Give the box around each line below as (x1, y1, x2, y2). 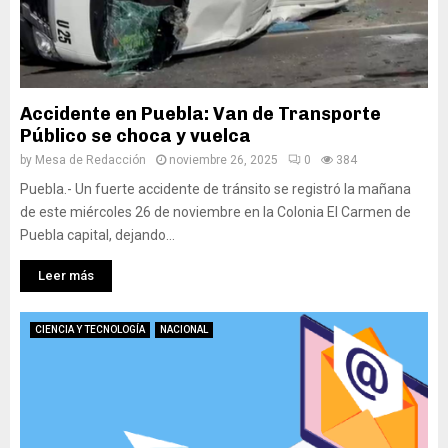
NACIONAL (160, 324, 208, 335)
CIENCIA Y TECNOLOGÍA (35, 324, 145, 335)
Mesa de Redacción (35, 153, 146, 167)
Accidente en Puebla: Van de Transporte (20, 103, 381, 125)
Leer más (38, 268, 94, 283)
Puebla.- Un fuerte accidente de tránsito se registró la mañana (20, 181, 411, 197)
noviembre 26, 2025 (169, 153, 278, 167)
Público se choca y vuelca (20, 125, 251, 147)
